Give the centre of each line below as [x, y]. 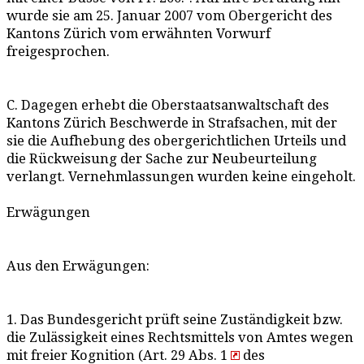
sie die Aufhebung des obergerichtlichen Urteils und [176, 141]
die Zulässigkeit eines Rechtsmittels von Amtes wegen [180, 338]
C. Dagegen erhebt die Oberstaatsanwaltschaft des [168, 105]
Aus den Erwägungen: [78, 266]
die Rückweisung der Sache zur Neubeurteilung [162, 159]
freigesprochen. [58, 52]
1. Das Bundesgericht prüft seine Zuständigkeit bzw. [175, 320]
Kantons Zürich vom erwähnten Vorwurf [139, 34]
